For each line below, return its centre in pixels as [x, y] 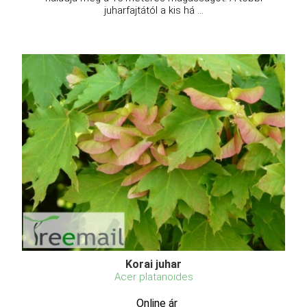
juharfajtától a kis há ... [153, 10]
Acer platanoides [153, 277]
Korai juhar [153, 264]
